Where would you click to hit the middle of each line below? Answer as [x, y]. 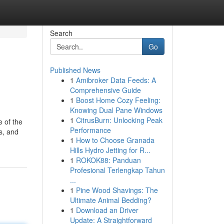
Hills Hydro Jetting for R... [110, 150]
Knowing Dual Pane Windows [116, 110]
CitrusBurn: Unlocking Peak [119, 120]
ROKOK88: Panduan [108, 160]
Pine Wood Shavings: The [117, 190]
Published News [75, 70]
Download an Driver [107, 210]
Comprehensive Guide [105, 90]
